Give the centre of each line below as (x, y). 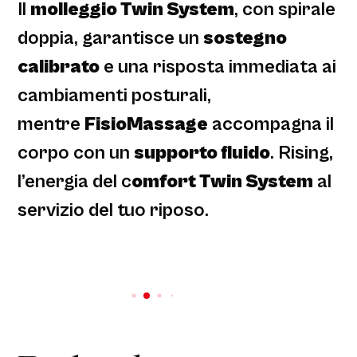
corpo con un (76, 153)
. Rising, (302, 153)
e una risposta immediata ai (218, 67)
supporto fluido (202, 153)
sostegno (245, 39)
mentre (51, 125)
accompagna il (271, 125)
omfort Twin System (223, 182)
